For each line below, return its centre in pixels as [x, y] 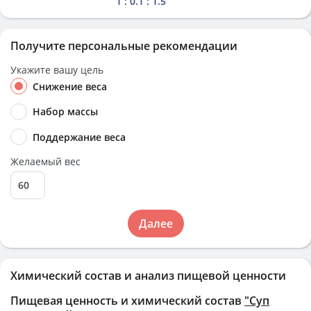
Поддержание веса [79, 137]
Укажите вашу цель [57, 70]
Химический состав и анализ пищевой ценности [148, 275]
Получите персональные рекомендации [124, 46]
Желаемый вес [45, 161]
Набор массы [65, 112]
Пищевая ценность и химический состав [127, 300]
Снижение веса [70, 86]
